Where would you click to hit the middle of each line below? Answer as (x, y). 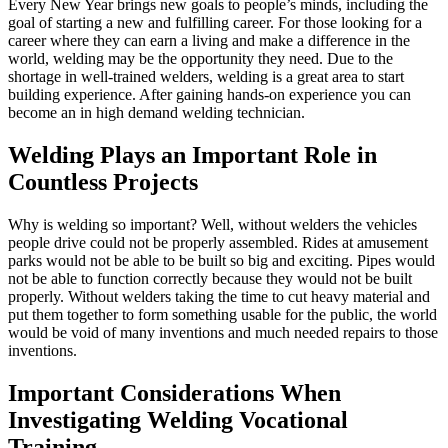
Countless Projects (103, 182)
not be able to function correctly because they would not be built (210, 278)
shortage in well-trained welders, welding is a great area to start (206, 77)
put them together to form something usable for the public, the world (222, 314)
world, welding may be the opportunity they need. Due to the (200, 59)
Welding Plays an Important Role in (192, 155)
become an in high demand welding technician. (156, 113)
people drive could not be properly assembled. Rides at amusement (218, 242)
